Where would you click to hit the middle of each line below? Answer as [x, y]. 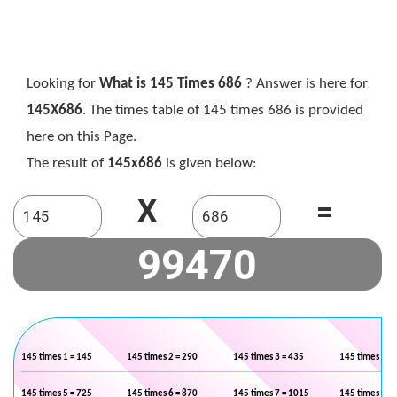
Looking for [63, 84]
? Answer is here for [305, 84]
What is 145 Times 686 [171, 84]
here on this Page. [82, 137]
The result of [67, 163]
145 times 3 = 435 [269, 358]
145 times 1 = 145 [57, 358]
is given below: [210, 163]
